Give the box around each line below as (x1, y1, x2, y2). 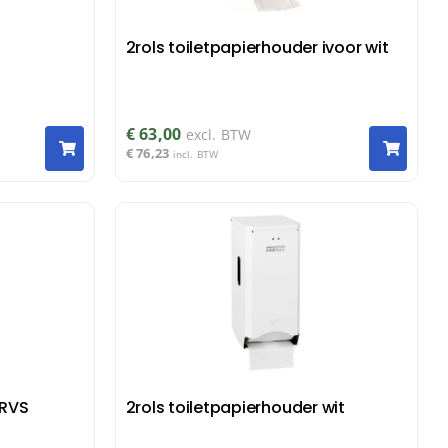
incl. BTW (172, 147, 219, 162)
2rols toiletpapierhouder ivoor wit (125, 35, 389, 59)
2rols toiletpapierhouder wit (125, 395, 345, 419)
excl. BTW (185, 125, 252, 145)
